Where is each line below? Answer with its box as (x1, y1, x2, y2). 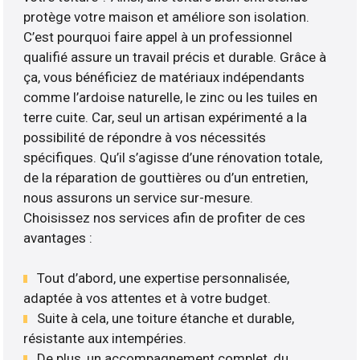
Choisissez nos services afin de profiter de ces (23, 209, 306, 226)
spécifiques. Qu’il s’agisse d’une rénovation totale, (23, 149, 323, 166)
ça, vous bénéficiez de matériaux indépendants (23, 68, 305, 85)
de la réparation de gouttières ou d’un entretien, (23, 169, 309, 186)
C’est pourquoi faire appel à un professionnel (23, 28, 293, 45)
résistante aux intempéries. (23, 330, 187, 347)
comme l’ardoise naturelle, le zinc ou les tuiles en (23, 88, 318, 105)
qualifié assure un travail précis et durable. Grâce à (23, 48, 327, 65)
